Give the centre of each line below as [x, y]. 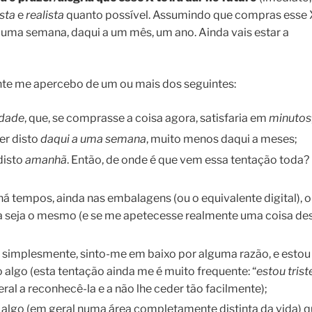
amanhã [46, 160]
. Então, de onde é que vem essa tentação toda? [188, 160]
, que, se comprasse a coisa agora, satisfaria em [147, 118]
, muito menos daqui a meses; [222, 139]
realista [45, 15]
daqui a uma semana [93, 139]
